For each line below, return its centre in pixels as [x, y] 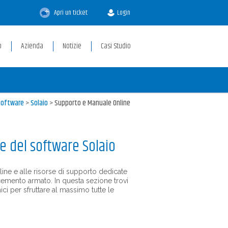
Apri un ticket [70, 13]
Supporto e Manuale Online [92, 103]
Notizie [72, 46]
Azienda [32, 46]
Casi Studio [116, 46]
